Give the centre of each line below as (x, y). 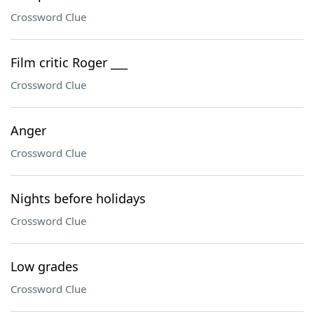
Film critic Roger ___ (69, 62)
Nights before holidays (78, 198)
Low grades (45, 266)
